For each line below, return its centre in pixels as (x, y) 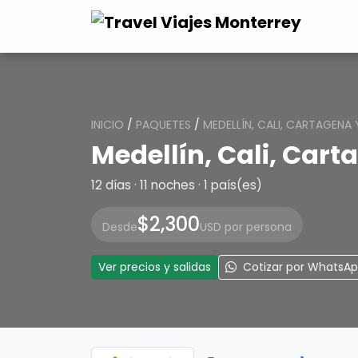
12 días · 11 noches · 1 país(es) (177, 185)
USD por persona (246, 227)
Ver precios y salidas (155, 267)
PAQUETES (163, 125)
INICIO (107, 125)
